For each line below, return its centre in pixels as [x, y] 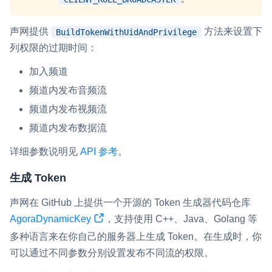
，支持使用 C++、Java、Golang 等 [181, 219]
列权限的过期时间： [53, 48]
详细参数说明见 [45, 152]
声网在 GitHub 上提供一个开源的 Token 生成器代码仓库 [130, 203]
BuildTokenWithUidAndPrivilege [126, 32]
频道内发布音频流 [68, 90]
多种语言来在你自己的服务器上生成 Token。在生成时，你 [136, 237]
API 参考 [99, 152]
